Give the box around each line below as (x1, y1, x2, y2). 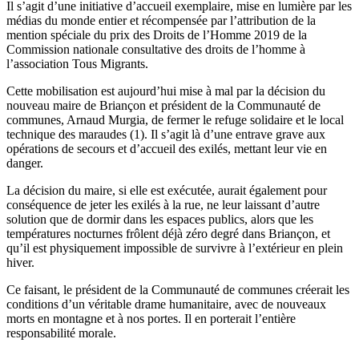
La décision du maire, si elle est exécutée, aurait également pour (6, 183, 327, 197)
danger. (6, 155, 43, 170)
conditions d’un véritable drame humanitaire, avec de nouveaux (6, 296, 326, 311)
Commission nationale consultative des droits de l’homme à (6, 42, 305, 56)
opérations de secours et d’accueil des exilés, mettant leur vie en (6, 141, 327, 155)
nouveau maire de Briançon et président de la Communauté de (6, 98, 321, 112)
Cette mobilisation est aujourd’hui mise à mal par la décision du (6, 83, 325, 98)
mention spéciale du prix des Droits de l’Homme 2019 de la (6, 27, 307, 42)
